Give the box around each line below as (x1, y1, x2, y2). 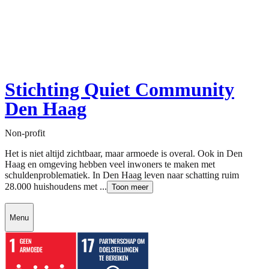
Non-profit (5, 128, 45, 139)
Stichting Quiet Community (5, 79, 234, 101)
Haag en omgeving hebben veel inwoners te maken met (5, 159, 215, 170)
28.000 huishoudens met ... (5, 181, 107, 192)
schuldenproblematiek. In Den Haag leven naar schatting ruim (5, 170, 239, 181)
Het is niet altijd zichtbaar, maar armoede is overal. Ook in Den (5, 148, 243, 159)
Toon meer (112, 183, 148, 192)
